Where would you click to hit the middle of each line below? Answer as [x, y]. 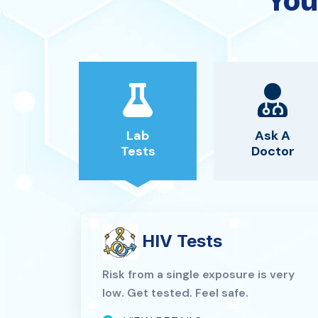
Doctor [273, 151]
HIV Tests [180, 241]
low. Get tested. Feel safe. [175, 292]
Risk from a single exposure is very [198, 274]
